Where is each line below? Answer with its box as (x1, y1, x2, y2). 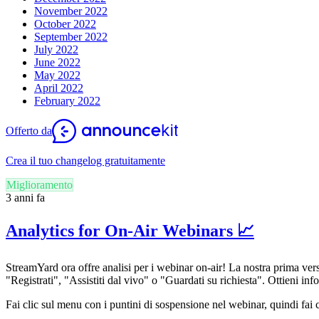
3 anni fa (6, 191, 45, 204)
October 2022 (34, 17, 96, 30)
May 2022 (34, 68, 80, 81)
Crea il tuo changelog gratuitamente (6, 154, 165, 167)
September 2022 (34, 30, 108, 43)
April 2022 (34, 81, 83, 94)
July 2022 (34, 43, 78, 56)
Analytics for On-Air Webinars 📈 (6, 221, 254, 241)
